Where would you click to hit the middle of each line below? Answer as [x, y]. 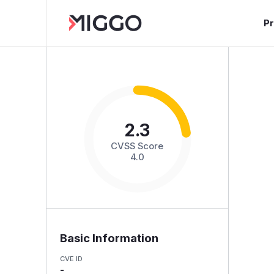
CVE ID [71, 258]
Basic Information [109, 238]
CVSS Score [137, 146]
